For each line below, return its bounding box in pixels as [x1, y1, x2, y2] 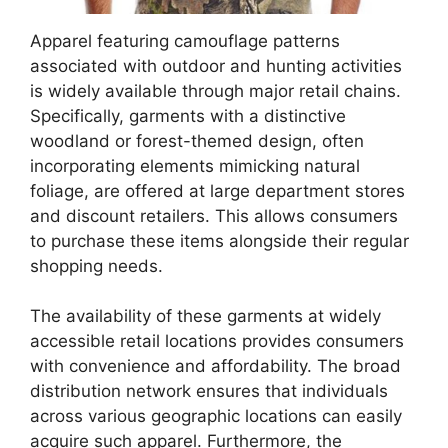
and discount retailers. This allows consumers [30, 205, 398, 226]
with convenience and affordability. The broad [30, 356, 401, 376]
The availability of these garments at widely [30, 306, 381, 326]
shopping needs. [30, 255, 163, 276]
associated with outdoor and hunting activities [30, 55, 402, 76]
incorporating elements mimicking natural [30, 155, 360, 176]
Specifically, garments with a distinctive [30, 105, 346, 126]
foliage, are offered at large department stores [30, 180, 405, 201]
